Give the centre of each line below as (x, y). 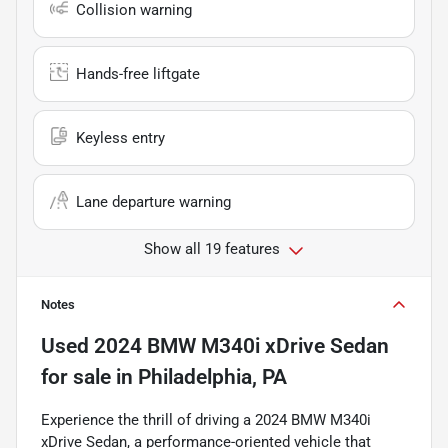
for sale (76, 377)
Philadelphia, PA (212, 377)
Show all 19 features (212, 249)
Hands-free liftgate (138, 74)
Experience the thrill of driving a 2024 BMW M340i (206, 420)
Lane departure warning (153, 202)
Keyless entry (120, 138)
